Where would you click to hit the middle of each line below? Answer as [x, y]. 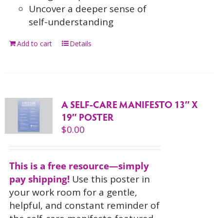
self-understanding [71, 22]
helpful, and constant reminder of [84, 205]
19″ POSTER [87, 117]
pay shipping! [39, 179]
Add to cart [34, 44]
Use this [91, 179]
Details [80, 44]
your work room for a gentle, [73, 192]
